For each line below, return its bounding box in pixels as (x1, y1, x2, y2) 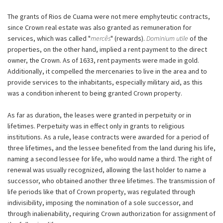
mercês (91, 33, 111, 43)
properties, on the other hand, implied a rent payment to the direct (7, 44, 207, 54)
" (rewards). (111, 33, 146, 43)
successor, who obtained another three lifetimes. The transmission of (7, 176, 215, 185)
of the (188, 33, 208, 43)
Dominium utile (146, 33, 188, 43)
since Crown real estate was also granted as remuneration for (7, 22, 192, 32)
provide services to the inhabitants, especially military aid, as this (7, 77, 203, 87)
